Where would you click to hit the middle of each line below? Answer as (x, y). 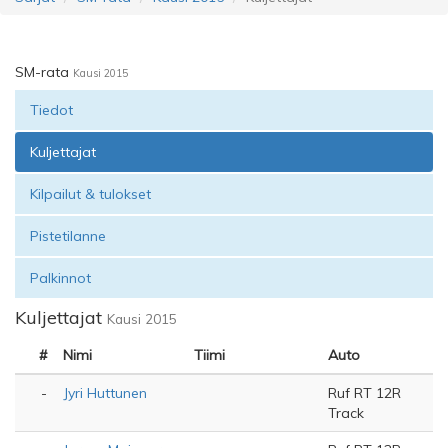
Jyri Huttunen (105, 393)
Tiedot (51, 110)
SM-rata (44, 72)
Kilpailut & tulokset (90, 194)
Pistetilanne (68, 236)
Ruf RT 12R (364, 393)
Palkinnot (60, 278)
